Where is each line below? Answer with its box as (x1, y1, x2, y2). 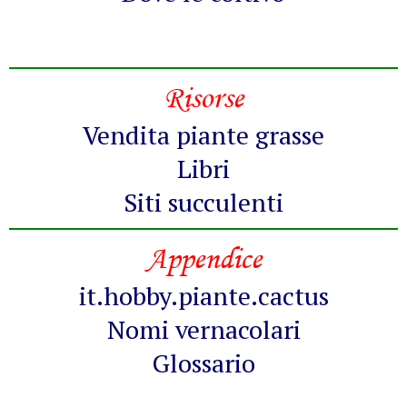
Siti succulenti (124, 185, 283, 220)
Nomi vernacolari (106, 313, 301, 347)
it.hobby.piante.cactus (78, 279, 329, 313)
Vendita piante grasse (83, 118, 324, 153)
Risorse (164, 78, 243, 118)
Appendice (145, 239, 262, 279)
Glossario (152, 346, 255, 381)
